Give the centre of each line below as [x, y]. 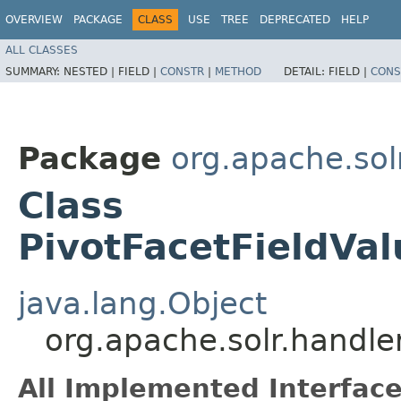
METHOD [238, 71]
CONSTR [182, 71]
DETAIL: [306, 71]
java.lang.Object [142, 303]
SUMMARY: [34, 71]
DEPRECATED [295, 20]
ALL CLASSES [42, 50]
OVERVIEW [34, 20]
